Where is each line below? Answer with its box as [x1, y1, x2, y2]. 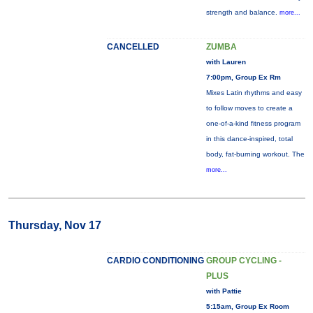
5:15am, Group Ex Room [205, 303, 289, 310]
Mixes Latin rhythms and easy [205, 89, 302, 96]
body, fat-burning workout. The [205, 150, 305, 158]
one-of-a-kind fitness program [205, 119, 300, 127]
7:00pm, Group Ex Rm [205, 73, 281, 81]
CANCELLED [106, 42, 159, 52]
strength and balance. [205, 8, 279, 16]
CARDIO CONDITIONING [106, 256, 204, 265]
